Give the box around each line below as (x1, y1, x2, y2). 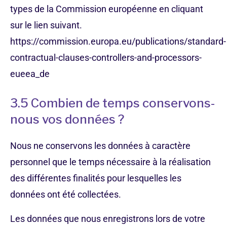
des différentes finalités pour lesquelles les (10, 173, 181, 183)
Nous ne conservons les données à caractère (10, 140, 191, 151)
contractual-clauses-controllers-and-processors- (10, 52, 202, 63)
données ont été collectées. (10, 189, 121, 200)
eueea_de (10, 68, 50, 79)
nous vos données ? (10, 112, 124, 127)
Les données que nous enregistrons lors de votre (10, 213, 205, 224)
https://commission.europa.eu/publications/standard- (10, 36, 226, 47)
